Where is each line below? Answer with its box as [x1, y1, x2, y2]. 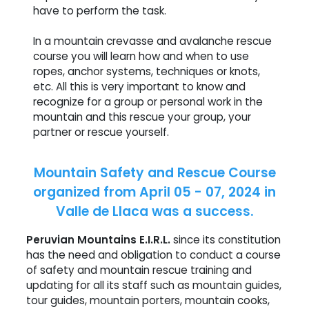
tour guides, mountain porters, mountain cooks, [26, 292, 270, 308]
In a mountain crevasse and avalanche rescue [33, 33, 272, 48]
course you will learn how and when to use [33, 48, 249, 63]
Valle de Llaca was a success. [55, 201, 254, 221]
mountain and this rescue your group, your [33, 109, 251, 124]
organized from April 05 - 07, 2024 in [33, 182, 276, 201]
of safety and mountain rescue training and [26, 262, 252, 277]
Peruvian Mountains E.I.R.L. [26, 232, 170, 247]
